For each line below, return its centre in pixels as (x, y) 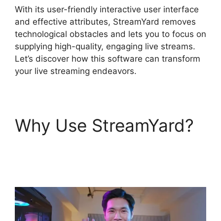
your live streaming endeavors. (76, 71)
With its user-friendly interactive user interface (107, 9)
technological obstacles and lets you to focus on (110, 34)
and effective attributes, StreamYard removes (105, 21)
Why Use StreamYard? (104, 125)
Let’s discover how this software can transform (108, 58)
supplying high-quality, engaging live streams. (105, 46)
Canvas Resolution (89, 166)
